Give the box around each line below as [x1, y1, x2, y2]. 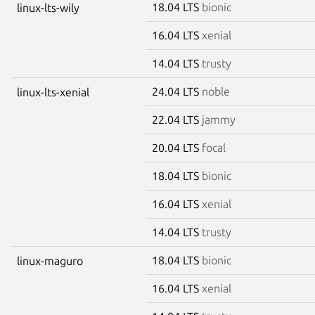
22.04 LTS [152, 112, 202, 126]
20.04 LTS [152, 141, 202, 154]
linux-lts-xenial [17, 85, 89, 98]
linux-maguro [17, 254, 83, 267]
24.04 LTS [152, 84, 202, 98]
